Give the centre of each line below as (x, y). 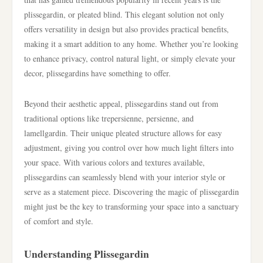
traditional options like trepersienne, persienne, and (109, 118)
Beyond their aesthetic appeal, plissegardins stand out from (121, 104)
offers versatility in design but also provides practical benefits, (127, 29)
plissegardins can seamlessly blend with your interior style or (125, 177)
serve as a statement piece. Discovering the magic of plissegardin (131, 192)
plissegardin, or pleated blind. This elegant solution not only (124, 14)
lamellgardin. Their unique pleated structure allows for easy (123, 133)
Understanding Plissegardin (87, 254)
